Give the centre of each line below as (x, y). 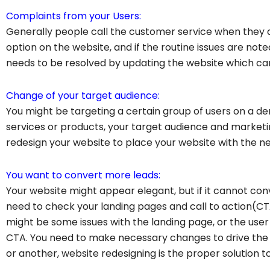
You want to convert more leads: (83, 175)
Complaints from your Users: (74, 16)
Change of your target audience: (83, 95)
